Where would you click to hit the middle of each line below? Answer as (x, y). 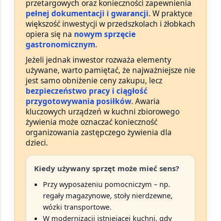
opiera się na (50, 34)
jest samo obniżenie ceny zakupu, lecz (94, 81)
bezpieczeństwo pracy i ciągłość (87, 91)
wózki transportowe (76, 207)
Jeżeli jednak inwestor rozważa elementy (98, 60)
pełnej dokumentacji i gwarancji (87, 14)
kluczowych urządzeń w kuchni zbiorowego (103, 112)
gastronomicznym (60, 45)
